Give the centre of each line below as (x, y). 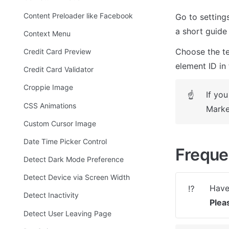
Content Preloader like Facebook (78, 15)
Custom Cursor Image (60, 123)
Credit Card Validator (59, 70)
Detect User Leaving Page (67, 213)
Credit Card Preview (57, 51)
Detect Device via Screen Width (77, 177)
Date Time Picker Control (65, 141)
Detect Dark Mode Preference (74, 159)
